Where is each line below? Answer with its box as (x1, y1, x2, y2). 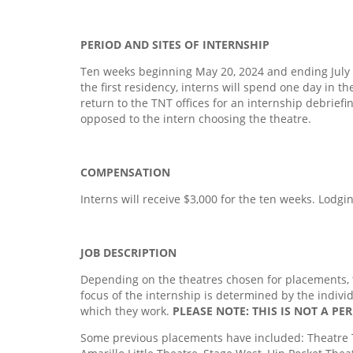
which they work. (80, 303, 169, 318)
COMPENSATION (80, 164, 170, 180)
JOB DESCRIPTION (80, 244, 176, 260)
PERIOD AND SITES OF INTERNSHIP (80, 36, 269, 52)
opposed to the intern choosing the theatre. (80, 110, 311, 126)
